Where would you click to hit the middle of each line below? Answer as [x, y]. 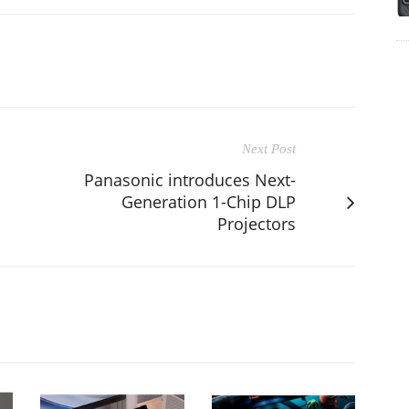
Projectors [257, 223]
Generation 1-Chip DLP [209, 201]
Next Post [269, 148]
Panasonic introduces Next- [190, 179]
